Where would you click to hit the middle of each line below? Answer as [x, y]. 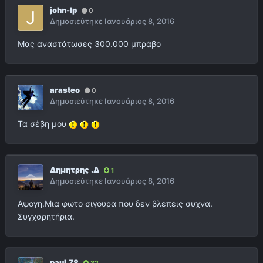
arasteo [65, 90]
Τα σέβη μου [43, 124]
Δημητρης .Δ [75, 170]
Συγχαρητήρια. [46, 217]
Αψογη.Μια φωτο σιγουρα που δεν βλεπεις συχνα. [115, 204]
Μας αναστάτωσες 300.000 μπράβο [89, 44]
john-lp [63, 10]
